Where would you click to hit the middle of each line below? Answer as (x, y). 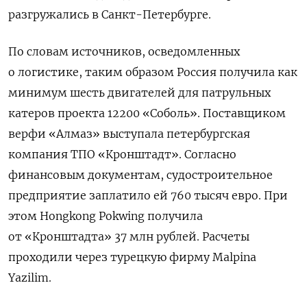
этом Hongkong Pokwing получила (106, 216)
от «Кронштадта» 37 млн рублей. (105, 236)
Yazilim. (30, 278)
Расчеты (226, 236)
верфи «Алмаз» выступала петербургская (129, 134)
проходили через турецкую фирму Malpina (132, 257)
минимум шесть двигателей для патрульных (139, 93)
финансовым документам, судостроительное (140, 175)
